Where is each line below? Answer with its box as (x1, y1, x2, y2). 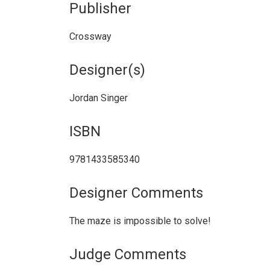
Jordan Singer (69, 92, 128, 104)
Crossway (69, 30, 111, 42)
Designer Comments (69, 184, 203, 201)
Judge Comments (69, 245, 186, 263)
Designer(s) (69, 61, 145, 78)
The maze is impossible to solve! (69, 215, 211, 227)
